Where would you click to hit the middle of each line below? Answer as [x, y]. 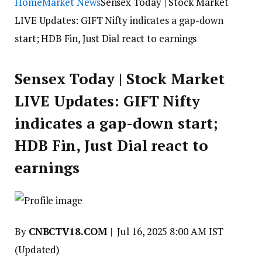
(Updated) [37, 249]
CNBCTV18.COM [69, 231]
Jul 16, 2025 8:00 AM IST [170, 231]
